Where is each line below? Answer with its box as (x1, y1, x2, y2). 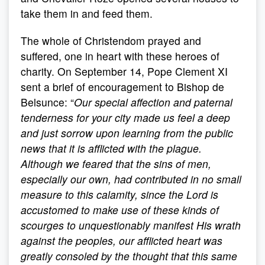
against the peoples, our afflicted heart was (21, 233, 222, 248)
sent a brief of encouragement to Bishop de (21, 79, 224, 94)
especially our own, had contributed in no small (21, 172, 241, 186)
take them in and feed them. (21, 6, 153, 21)
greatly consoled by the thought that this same (21, 248, 237, 263)
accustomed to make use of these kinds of (21, 202, 219, 217)
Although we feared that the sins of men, (21, 156, 211, 171)
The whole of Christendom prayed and (21, 33, 201, 48)
